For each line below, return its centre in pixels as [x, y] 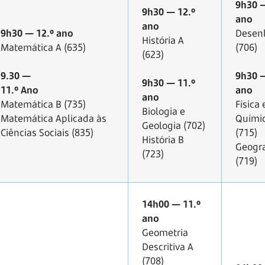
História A [163, 41]
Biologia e [164, 112]
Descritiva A [168, 247]
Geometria [165, 233]
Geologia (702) [174, 126]
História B [163, 140]
